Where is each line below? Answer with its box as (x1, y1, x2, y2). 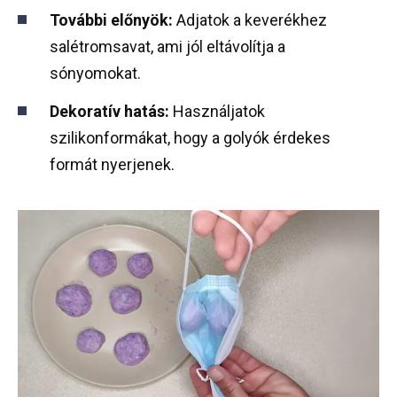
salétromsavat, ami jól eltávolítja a (50, 37, 285, 57)
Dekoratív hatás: (50, 101, 169, 121)
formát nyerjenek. (50, 154, 175, 174)
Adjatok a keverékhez (173, 11, 327, 30)
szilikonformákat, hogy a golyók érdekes (50, 128, 331, 147)
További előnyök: (50, 11, 173, 30)
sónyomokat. (50, 64, 141, 83)
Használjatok (169, 101, 265, 121)
